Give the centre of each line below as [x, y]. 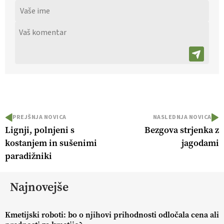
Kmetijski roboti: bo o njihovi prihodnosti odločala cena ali [112, 215]
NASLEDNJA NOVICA [182, 117]
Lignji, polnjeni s [40, 130]
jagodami [200, 143]
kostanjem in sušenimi [51, 143]
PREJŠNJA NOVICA [39, 117]
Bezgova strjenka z [182, 130]
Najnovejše [39, 187]
